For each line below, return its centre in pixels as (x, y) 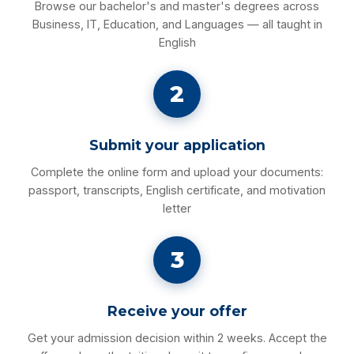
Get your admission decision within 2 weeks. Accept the (177, 337)
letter (177, 208)
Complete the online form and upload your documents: (177, 171)
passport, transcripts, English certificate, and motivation (177, 190)
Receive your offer (177, 311)
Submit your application (177, 145)
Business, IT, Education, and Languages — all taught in (177, 24)
